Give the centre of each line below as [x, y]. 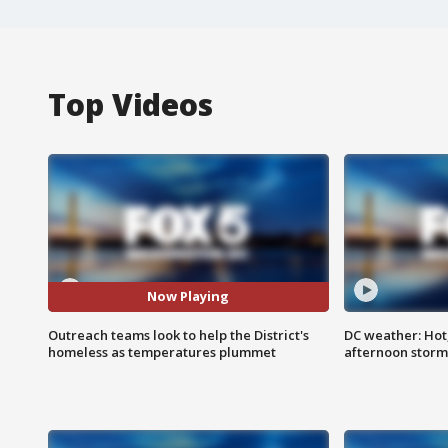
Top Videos [130, 104]
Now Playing [188, 296]
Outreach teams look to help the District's [178, 334]
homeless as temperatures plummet [162, 351]
